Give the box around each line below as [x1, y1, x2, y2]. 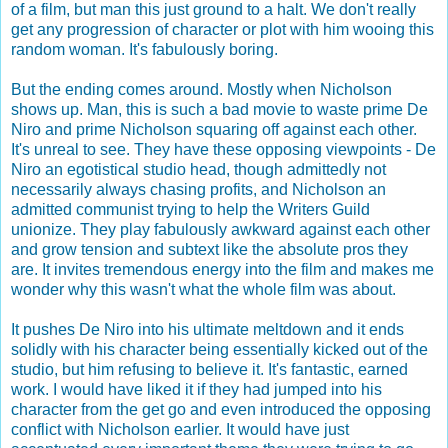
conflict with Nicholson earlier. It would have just [11, 420, 349, 438]
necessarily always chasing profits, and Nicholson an [11, 180, 386, 198]
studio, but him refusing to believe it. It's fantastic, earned [11, 360, 408, 378]
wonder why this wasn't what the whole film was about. [11, 280, 396, 298]
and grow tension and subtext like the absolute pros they [11, 240, 408, 258]
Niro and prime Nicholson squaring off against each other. [11, 120, 417, 138]
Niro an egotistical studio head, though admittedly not [11, 160, 386, 178]
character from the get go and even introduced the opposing [11, 400, 431, 418]
